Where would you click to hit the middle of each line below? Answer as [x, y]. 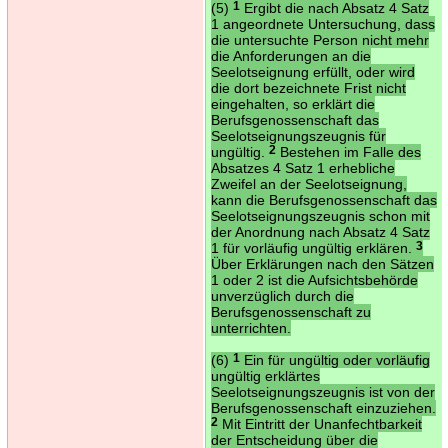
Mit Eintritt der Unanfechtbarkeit [319, 423]
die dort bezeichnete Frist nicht [308, 87]
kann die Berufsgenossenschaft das [323, 199]
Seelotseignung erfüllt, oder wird [312, 71]
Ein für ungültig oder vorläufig [334, 359]
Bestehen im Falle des [348, 151]
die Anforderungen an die [290, 55]
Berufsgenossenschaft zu [290, 311]
